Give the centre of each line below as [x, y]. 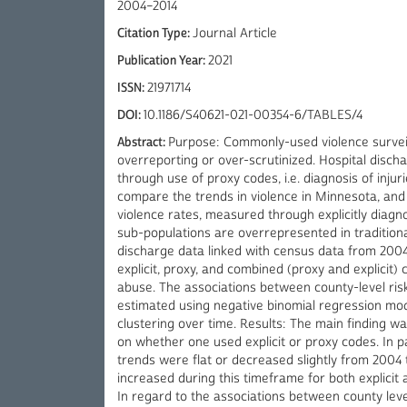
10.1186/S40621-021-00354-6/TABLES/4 [253, 115]
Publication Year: [163, 61]
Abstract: [143, 143]
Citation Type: [155, 34]
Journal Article [235, 34]
